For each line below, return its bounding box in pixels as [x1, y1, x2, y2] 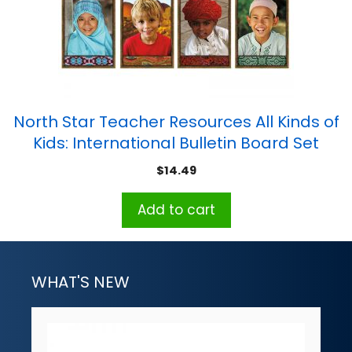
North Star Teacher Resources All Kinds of [13, 111, 339, 134]
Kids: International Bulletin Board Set [33, 132, 319, 155]
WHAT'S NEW [31, 271, 130, 294]
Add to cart [137, 200, 215, 220]
